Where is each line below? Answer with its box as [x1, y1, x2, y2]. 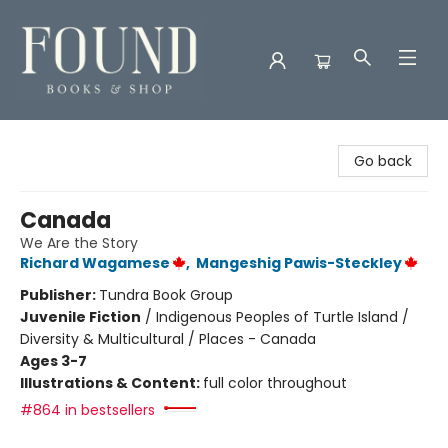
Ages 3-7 [20, 351, 87, 371]
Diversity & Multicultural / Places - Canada [20, 329, 316, 349]
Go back [354, 151, 412, 171]
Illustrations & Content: [20, 373, 203, 393]
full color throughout [203, 373, 347, 393]
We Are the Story [20, 233, 138, 253]
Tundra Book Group [99, 285, 233, 305]
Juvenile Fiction [20, 307, 141, 327]
